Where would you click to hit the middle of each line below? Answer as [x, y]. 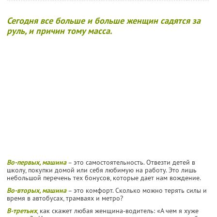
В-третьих [22, 210]
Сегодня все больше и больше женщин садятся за [104, 20]
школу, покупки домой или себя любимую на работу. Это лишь [102, 170]
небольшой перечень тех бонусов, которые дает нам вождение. [104, 178]
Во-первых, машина [37, 162]
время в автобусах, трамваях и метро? [65, 198]
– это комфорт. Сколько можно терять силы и [137, 190]
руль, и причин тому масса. [59, 31]
